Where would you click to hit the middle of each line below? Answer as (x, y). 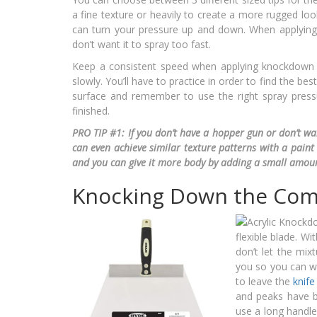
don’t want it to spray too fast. (142, 45)
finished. (91, 111)
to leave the (265, 282)
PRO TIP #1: (100, 133)
